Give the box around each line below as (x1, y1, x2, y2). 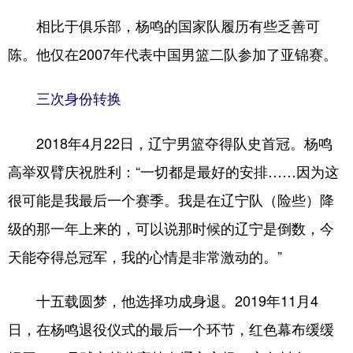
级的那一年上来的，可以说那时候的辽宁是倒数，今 (8, 217, 334, 238)
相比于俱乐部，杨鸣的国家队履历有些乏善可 (8, 14, 320, 35)
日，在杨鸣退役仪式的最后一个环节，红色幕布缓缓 (8, 318, 334, 339)
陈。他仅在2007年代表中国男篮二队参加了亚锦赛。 (8, 43, 337, 64)
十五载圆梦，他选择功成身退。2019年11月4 (8, 289, 318, 310)
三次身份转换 (36, 87, 121, 109)
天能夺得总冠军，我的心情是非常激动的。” (8, 245, 282, 266)
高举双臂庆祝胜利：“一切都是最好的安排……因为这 (8, 160, 339, 181)
